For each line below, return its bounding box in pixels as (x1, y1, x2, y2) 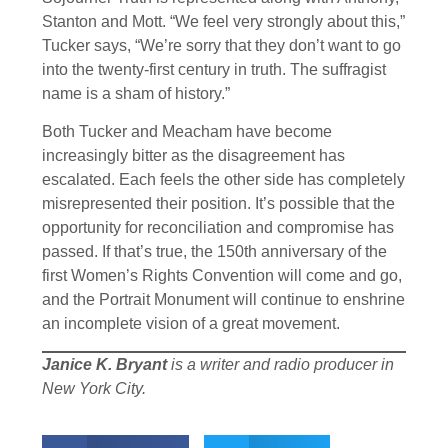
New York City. (42, 379, 146, 397)
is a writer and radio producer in (167, 355, 394, 373)
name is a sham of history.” (42, 84, 230, 102)
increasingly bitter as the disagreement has (42, 147, 345, 165)
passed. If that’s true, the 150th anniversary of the (42, 243, 387, 261)
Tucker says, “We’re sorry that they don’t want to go (42, 36, 401, 54)
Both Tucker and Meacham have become (42, 123, 332, 141)
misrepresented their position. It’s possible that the (42, 195, 395, 213)
